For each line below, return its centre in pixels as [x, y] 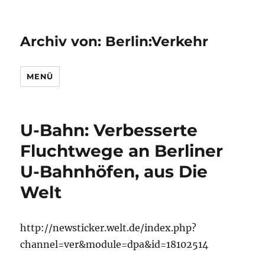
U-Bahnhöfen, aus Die [114, 172]
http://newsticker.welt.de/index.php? [109, 228]
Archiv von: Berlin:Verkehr [114, 41]
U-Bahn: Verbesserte [109, 130]
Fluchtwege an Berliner [122, 151]
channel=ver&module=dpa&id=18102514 [114, 244]
